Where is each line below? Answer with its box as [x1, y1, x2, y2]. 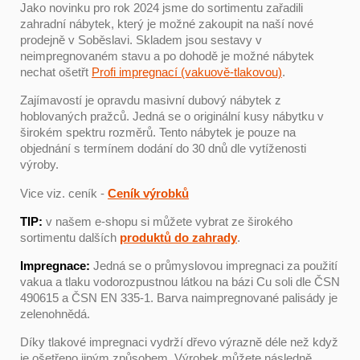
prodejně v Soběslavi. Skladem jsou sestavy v [20, 33, 262, 47]
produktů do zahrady [120, 230, 237, 244]
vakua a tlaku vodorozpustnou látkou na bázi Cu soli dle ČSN [20, 275, 340, 289]
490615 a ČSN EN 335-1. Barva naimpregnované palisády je [20, 291, 337, 305]
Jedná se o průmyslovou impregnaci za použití [90, 259, 337, 273]
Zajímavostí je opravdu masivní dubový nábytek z [20, 93, 281, 108]
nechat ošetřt [20, 65, 92, 80]
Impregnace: [20, 259, 90, 273]
